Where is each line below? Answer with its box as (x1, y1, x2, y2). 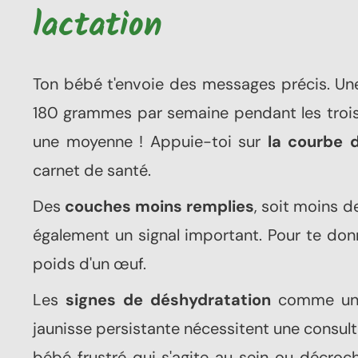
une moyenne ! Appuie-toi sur (33, 131, 268, 153)
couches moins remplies (65, 196, 255, 217)
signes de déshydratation (65, 289, 271, 311)
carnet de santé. (33, 160, 151, 181)
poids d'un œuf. (33, 253, 146, 275)
